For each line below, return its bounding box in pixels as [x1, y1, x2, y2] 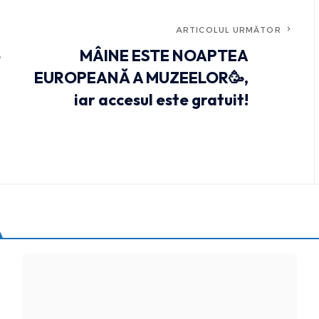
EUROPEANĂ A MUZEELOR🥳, [33, 68, 249, 88]
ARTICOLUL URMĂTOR [176, 25, 281, 36]
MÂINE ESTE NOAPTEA [79, 46, 249, 66]
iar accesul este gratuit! [73, 90, 249, 110]
